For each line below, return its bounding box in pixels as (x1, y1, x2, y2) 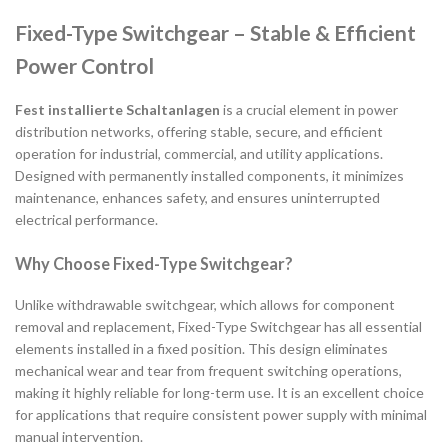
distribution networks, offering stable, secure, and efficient (15, 123, 383, 141)
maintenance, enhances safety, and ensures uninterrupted (15, 189, 380, 207)
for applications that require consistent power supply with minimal (15, 405, 427, 423)
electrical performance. (15, 211, 158, 229)
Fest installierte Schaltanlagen (15, 101, 220, 119)
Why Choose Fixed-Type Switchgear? (15, 254, 293, 274)
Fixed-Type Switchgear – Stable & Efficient (15, 19, 416, 45)
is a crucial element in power (220, 101, 398, 119)
